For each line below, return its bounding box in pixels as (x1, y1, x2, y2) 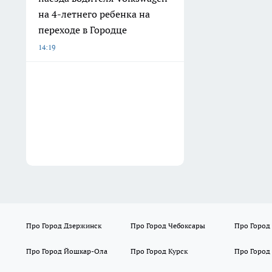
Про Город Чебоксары (130, 221, 205, 230)
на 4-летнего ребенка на (38, 8, 150, 20)
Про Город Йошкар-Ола (26, 246, 107, 256)
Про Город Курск (130, 246, 188, 256)
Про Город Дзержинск (26, 221, 101, 230)
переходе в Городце (38, 24, 127, 36)
